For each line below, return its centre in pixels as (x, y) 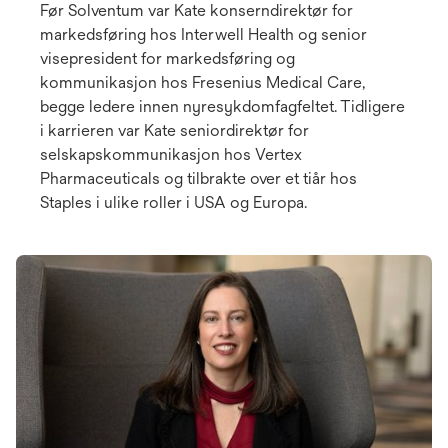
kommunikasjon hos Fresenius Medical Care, (202, 83)
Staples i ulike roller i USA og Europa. (173, 203)
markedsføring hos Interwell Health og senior (203, 35)
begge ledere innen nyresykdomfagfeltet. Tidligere (222, 107)
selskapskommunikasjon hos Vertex (171, 155)
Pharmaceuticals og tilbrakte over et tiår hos (198, 179)
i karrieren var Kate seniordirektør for (174, 131)
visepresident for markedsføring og (167, 59)
